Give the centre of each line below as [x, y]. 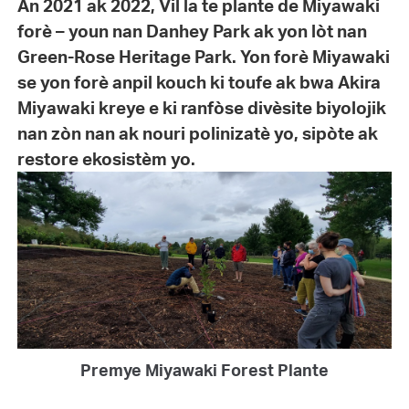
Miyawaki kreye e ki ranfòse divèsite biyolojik [201, 107]
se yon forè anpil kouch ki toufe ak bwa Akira [199, 82]
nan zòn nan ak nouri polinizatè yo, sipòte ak [197, 133]
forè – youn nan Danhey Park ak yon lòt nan [192, 31]
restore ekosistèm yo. [108, 158]
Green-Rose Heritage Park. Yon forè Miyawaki [203, 56]
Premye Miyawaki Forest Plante [204, 370]
